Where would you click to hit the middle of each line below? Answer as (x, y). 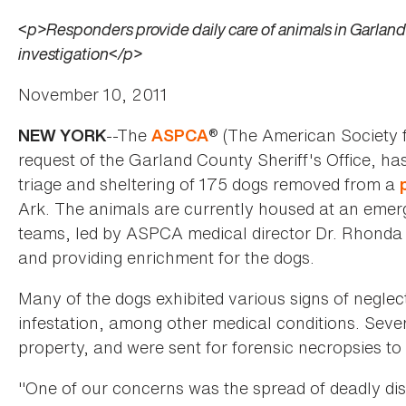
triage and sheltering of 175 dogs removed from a (209, 184)
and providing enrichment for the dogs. (166, 258)
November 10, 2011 (93, 95)
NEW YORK (62, 136)
